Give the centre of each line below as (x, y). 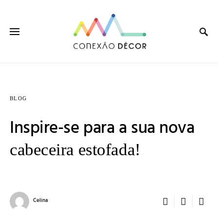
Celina (40, 200)
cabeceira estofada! (75, 150)
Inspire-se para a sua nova (102, 128)
